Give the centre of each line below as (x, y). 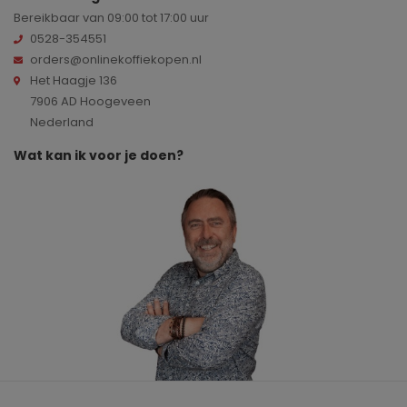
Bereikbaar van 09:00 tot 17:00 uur (111, 18)
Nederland (62, 123)
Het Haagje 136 (74, 81)
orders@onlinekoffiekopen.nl (116, 60)
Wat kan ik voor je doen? (99, 156)
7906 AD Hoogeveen (90, 102)
